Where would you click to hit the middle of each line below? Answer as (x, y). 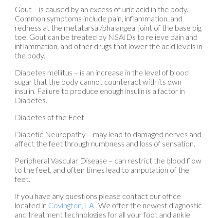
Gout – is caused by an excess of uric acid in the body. (101, 9)
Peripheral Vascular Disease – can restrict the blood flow (108, 161)
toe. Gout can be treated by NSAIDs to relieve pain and (106, 37)
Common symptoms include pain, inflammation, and (99, 18)
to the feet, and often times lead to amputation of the (102, 170)
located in (31, 205)
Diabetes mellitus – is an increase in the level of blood (102, 73)
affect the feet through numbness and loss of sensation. (105, 144)
